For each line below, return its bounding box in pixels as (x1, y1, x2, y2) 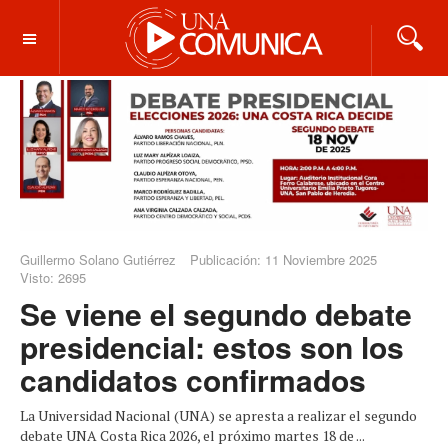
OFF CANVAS (36, 25, 113, 44)
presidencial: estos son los (20, 324, 404, 368)
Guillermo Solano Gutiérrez (20, 249, 176, 269)
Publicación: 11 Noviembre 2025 (190, 249, 377, 269)
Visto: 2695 (20, 267, 86, 287)
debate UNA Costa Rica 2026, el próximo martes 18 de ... (20, 425, 365, 445)
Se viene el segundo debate (20, 291, 412, 335)
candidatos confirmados (20, 357, 366, 401)
